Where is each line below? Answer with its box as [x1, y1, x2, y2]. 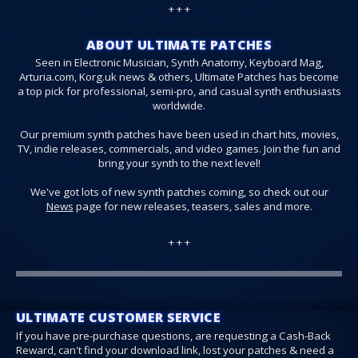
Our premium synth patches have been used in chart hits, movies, [19, 127, 339, 142]
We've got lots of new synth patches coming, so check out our [30, 185, 328, 200]
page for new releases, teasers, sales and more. [73, 199, 312, 214]
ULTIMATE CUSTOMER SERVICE [16, 308, 221, 327]
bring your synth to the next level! [97, 156, 261, 171]
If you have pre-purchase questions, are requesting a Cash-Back [16, 328, 331, 344]
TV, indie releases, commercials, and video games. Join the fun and [18, 141, 340, 157]
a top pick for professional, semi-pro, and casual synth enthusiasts [17, 84, 341, 99]
